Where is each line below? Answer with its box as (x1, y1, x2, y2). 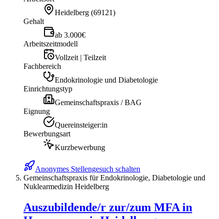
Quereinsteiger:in (55, 121, 108, 130)
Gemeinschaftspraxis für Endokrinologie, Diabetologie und (23, 174, 205, 182)
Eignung (23, 107, 50, 116)
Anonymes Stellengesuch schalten (35, 165, 140, 174)
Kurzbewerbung (55, 143, 105, 152)
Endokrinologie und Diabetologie (55, 76, 158, 85)
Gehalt (23, 17, 44, 26)
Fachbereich (23, 62, 61, 71)
